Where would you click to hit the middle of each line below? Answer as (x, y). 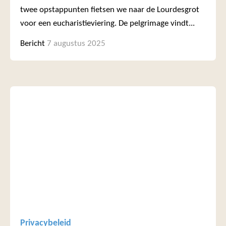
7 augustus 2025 (76, 43)
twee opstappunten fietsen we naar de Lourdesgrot (110, 10)
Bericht (33, 43)
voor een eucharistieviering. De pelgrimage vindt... (107, 24)
